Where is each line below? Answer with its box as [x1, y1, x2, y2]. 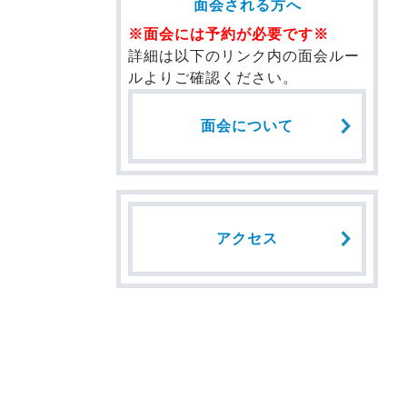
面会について [201, 118, 293, 134]
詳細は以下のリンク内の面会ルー [128, 48, 360, 65]
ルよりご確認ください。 [128, 70, 298, 86]
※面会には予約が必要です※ [128, 26, 329, 43]
